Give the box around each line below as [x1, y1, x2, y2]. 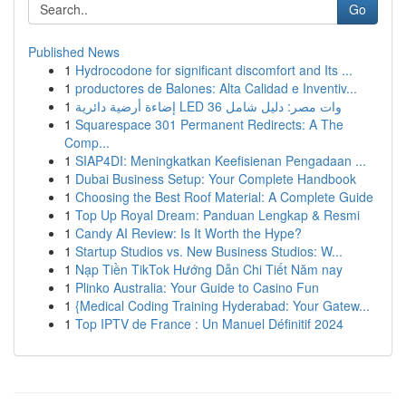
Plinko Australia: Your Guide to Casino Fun [75, 278, 319, 296]
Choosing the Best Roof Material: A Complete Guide [75, 188, 373, 206]
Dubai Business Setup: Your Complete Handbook [75, 169, 356, 188]
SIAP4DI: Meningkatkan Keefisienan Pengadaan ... [75, 151, 366, 169]
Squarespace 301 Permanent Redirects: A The [75, 115, 343, 133]
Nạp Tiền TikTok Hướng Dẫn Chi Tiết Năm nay [75, 260, 343, 278]
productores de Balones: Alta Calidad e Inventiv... [75, 79, 357, 97]
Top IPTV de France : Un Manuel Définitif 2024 [75, 314, 343, 333]
